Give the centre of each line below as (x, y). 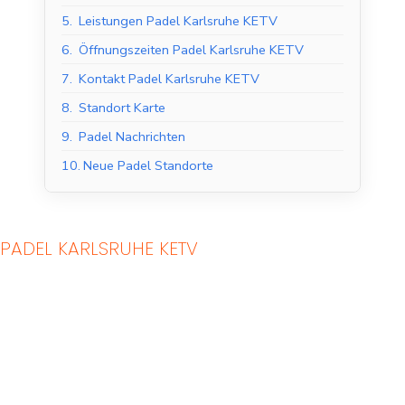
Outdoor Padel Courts (266, 270)
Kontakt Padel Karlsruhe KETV (169, 79)
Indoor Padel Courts (113, 270)
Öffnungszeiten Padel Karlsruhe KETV (191, 50)
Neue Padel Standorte (148, 166)
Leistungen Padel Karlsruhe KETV (178, 21)
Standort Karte (122, 108)
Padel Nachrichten (132, 137)
